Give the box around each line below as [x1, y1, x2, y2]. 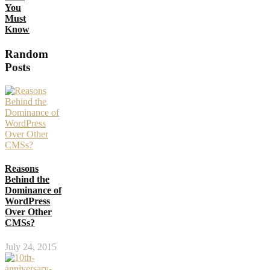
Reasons [5, 163, 39, 174]
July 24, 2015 [5, 241, 57, 252]
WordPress [5, 196, 50, 207]
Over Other [5, 207, 52, 218]
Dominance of [5, 185, 61, 196]
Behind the [5, 174, 49, 185]
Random [5, 48, 48, 61]
